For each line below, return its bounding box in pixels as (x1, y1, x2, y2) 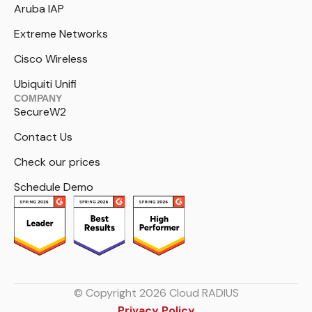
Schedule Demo (14, 180, 93, 195)
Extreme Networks (14, 26, 108, 42)
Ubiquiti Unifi (14, 77, 77, 92)
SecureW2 (14, 104, 66, 120)
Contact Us (14, 130, 72, 145)
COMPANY (14, 93, 63, 104)
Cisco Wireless (14, 52, 88, 67)
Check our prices (14, 155, 100, 170)
